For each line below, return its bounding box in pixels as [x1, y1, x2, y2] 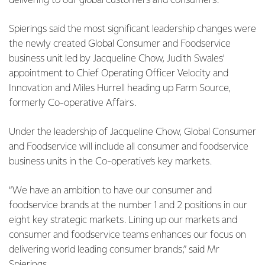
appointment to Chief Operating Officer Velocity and [9, 69, 228, 79]
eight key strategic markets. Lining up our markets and [9, 215, 237, 225]
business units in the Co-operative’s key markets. [9, 157, 212, 167]
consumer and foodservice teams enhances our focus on [9, 230, 246, 240]
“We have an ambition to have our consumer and [9, 186, 212, 196]
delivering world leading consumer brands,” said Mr [9, 245, 219, 255]
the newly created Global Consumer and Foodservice [9, 39, 231, 49]
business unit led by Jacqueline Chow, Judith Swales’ [9, 54, 224, 64]
